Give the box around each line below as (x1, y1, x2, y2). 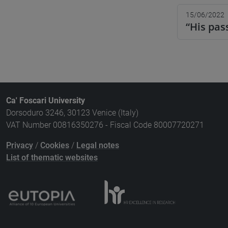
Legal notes (76, 140, 119, 150)
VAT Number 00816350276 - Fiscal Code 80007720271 (6, 120, 204, 130)
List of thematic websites (6, 153, 98, 162)
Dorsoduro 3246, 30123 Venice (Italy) (6, 108, 138, 118)
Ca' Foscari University (6, 96, 85, 105)
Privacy (6, 140, 33, 150)
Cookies (40, 140, 69, 150)
